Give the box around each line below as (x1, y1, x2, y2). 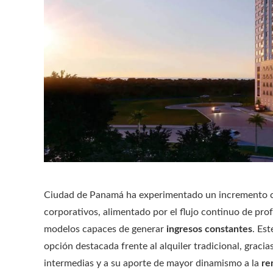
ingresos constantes (166, 224, 252, 235)
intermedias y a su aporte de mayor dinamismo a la (44, 258, 261, 269)
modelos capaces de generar (44, 224, 166, 235)
